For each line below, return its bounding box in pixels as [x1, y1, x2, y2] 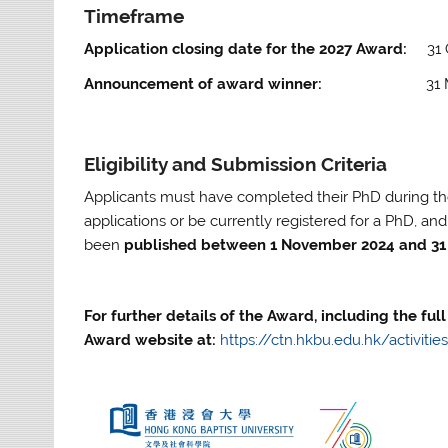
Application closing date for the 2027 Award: [84, 40, 428, 59]
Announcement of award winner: [84, 75, 335, 94]
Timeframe [84, 4, 185, 27]
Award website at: [84, 330, 221, 349]
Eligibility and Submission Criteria [84, 152, 388, 175]
